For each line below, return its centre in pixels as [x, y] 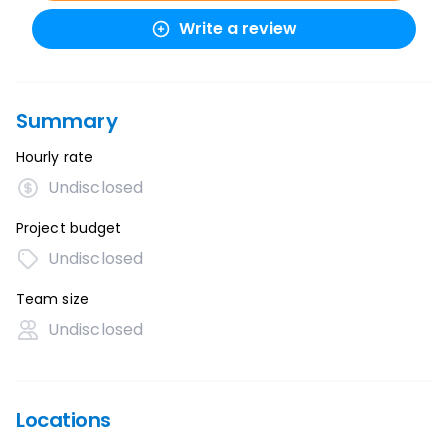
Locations [63, 420]
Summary [67, 121]
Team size [52, 299]
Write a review [238, 28]
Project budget [69, 228]
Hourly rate [54, 157]
